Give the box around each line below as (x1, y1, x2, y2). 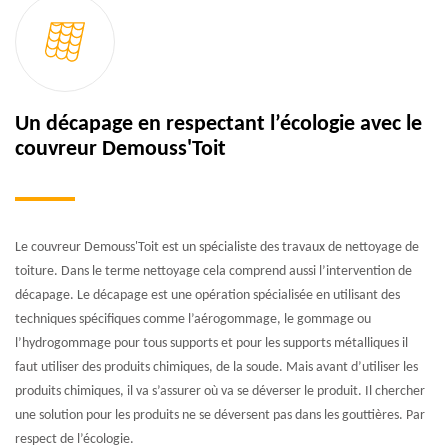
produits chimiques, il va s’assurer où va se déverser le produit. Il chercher (15, 383, 425, 399)
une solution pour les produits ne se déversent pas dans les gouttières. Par (15, 407, 425, 423)
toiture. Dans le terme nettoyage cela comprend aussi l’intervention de (15, 263, 412, 279)
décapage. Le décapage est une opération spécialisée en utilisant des (15, 287, 400, 303)
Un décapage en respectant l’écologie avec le (15, 113, 422, 135)
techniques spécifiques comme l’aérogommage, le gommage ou (15, 311, 371, 327)
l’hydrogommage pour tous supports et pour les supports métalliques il (15, 335, 408, 351)
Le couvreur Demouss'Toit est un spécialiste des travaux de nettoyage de (15, 239, 419, 255)
